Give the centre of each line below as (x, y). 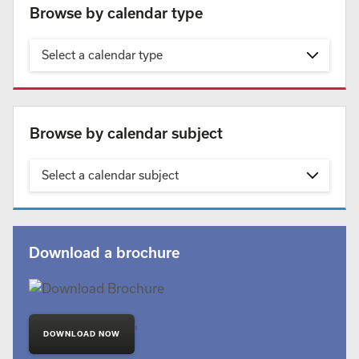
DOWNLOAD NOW (82, 334)
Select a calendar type (102, 55)
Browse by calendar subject (126, 133)
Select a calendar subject (110, 175)
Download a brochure (104, 252)
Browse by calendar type (116, 13)
